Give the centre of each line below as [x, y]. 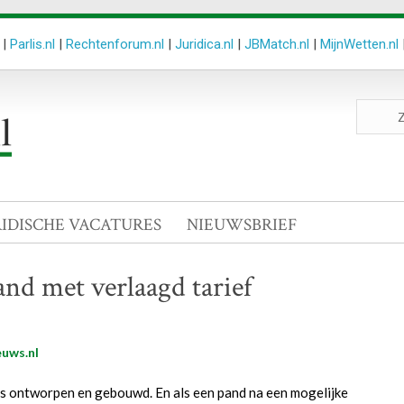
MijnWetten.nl [359, 44]
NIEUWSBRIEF [242, 225]
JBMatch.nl [277, 44]
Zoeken [377, 107]
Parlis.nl [32, 44]
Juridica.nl [204, 44]
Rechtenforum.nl [115, 44]
